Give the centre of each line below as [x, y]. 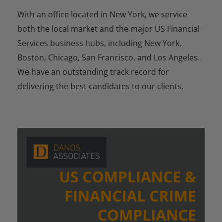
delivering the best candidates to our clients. [100, 86]
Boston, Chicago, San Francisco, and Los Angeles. [109, 57]
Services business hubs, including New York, [99, 43]
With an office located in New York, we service [102, 14]
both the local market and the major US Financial [109, 28]
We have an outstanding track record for [93, 72]
